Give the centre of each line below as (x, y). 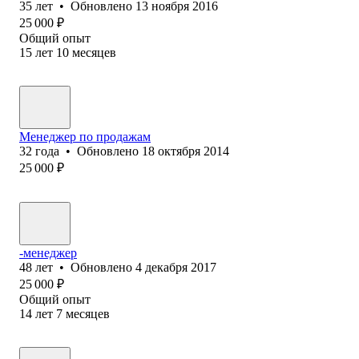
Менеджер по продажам (85, 136)
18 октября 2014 (186, 151)
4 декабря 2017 (176, 267)
